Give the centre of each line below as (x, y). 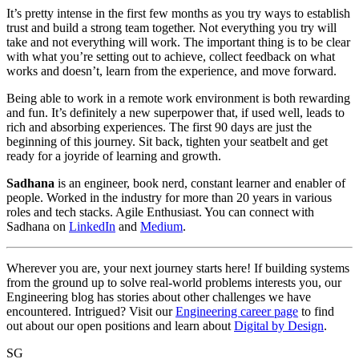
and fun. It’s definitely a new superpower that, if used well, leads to (175, 113)
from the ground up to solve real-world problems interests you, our (174, 283)
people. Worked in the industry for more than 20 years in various (169, 198)
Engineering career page (237, 312)
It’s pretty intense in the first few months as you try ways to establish (178, 14)
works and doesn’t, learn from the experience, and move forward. (171, 71)
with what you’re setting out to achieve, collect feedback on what (171, 57)
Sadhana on (38, 227)
